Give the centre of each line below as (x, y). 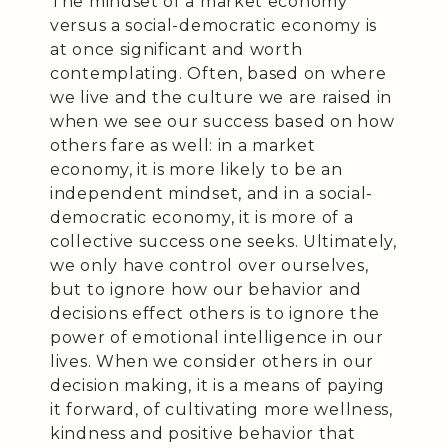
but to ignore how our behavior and (206, 289)
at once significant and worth (176, 49)
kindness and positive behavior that (203, 433)
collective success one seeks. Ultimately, (223, 241)
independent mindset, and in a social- (211, 193)
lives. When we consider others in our (212, 361)
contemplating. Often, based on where (218, 73)
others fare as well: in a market (183, 145)
